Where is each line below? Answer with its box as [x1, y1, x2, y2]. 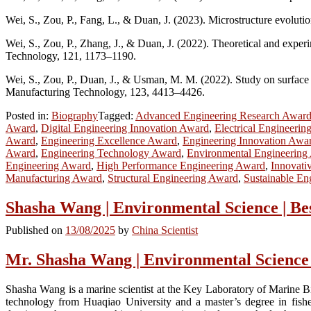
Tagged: [98, 110, 135, 122]
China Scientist [132, 224, 198, 237]
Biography [51, 110, 98, 122]
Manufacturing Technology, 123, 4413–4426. [6, 86, 205, 99]
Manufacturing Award [6, 172, 102, 185]
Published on [6, 224, 65, 237]
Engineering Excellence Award [41, 135, 177, 147]
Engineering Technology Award [41, 147, 181, 160]
